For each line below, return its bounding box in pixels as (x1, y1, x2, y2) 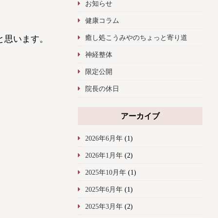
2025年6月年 (85, 185, 123, 194)
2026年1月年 (85, 151, 123, 160)
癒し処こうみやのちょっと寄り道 (85, 34, 187, 42)
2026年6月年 (85, 134, 123, 143)
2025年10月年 (85, 168, 126, 177)
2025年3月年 (85, 202, 123, 211)
